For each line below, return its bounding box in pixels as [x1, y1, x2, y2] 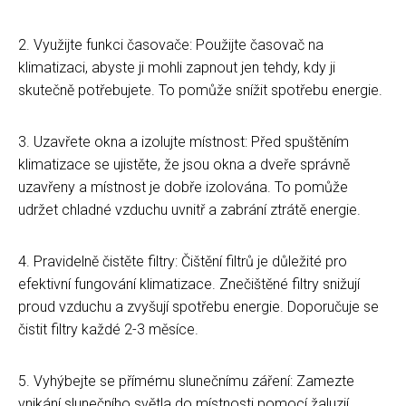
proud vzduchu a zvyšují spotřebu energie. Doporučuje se [18, 297, 379, 315]
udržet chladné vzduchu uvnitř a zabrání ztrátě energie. [18, 200, 361, 218]
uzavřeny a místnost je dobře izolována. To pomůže [18, 178, 348, 196]
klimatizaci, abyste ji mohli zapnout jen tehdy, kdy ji [18, 58, 335, 76]
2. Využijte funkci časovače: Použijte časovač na [18, 35, 324, 53]
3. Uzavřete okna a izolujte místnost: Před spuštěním [18, 132, 349, 150]
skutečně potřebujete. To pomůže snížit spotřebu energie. [18, 81, 382, 99]
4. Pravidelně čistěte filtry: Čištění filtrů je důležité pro [18, 252, 347, 270]
